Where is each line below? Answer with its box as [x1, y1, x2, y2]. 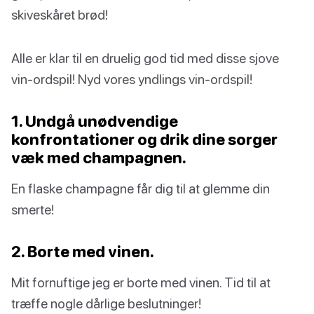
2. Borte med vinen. [11, 242, 154, 261]
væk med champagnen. [11, 148, 186, 168]
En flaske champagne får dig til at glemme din [11, 180, 270, 197]
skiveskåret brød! [11, 6, 108, 23]
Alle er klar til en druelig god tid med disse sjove [11, 50, 279, 67]
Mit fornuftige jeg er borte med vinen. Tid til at [11, 274, 271, 291]
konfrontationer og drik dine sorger [11, 130, 278, 149]
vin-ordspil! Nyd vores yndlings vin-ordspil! [11, 71, 252, 88]
